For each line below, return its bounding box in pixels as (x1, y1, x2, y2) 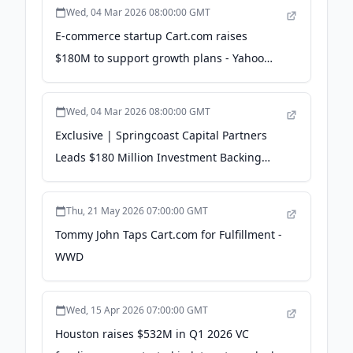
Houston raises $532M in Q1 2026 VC (55, 326, 249, 341)
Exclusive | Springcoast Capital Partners (55, 128, 267, 143)
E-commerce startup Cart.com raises (55, 28, 247, 43)
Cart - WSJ (55, 172, 107, 187)
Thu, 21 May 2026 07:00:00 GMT (66, 204, 208, 217)
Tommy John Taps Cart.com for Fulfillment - (55, 227, 282, 242)
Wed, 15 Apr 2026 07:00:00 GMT (66, 303, 208, 317)
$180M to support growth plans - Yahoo (55, 50, 264, 65)
